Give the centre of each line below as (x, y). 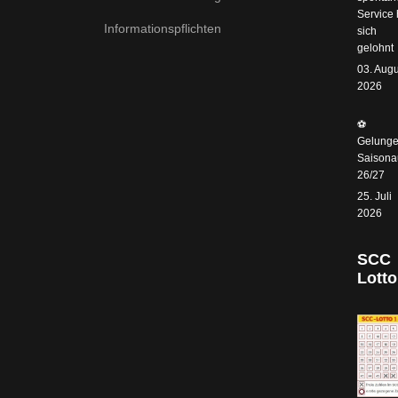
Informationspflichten (163, 28)
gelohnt (375, 48)
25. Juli (374, 197)
